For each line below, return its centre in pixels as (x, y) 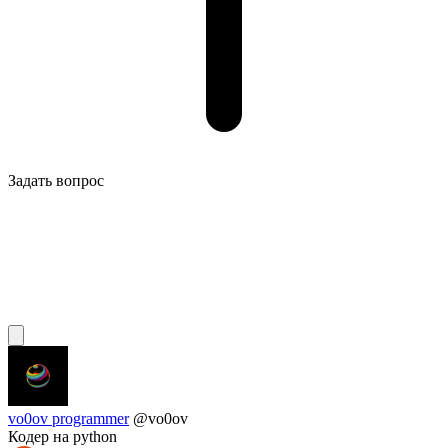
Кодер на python (62, 437)
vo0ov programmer (68, 419)
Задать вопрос (56, 181)
